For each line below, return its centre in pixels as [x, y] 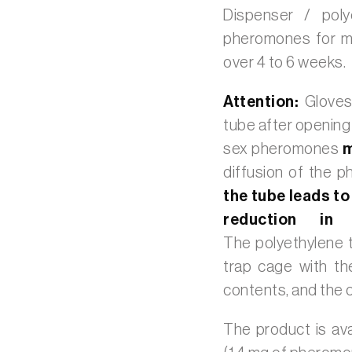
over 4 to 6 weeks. [284, 63]
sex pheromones [283, 149]
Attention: [261, 102]
